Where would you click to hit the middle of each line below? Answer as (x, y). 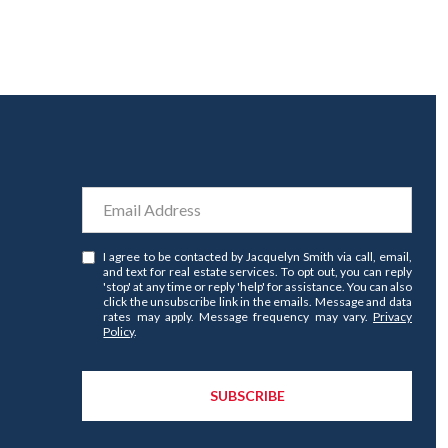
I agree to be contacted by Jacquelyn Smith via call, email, (257, 256)
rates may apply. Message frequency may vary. (238, 316)
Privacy (392, 316)
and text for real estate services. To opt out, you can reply (257, 271)
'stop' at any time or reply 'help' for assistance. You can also (257, 286)
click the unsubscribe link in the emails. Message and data (257, 301)
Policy (119, 331)
